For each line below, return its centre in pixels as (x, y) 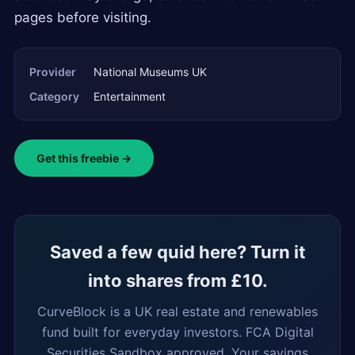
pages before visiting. (83, 17)
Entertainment (130, 96)
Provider (53, 71)
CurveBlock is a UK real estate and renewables (177, 311)
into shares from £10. (177, 280)
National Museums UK (150, 71)
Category (54, 96)
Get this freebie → (84, 158)
